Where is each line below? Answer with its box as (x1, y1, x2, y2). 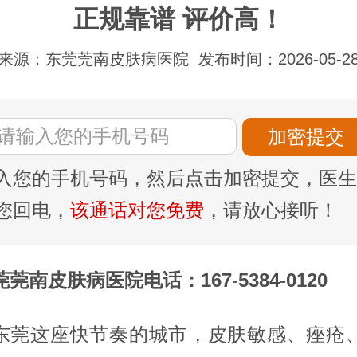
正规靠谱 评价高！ (73, 4, 284, 33)
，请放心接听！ (204, 198, 338, 221)
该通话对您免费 (70, 198, 204, 221)
